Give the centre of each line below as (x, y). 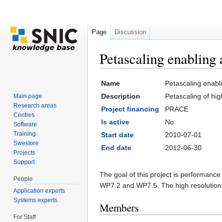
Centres (24, 115)
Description (121, 96)
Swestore (26, 143)
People (23, 179)
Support (24, 162)
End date (116, 148)
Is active (115, 122)
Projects (25, 152)
